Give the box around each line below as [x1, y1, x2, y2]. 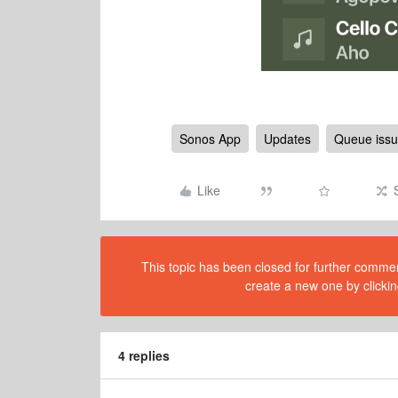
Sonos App [179, 130, 241, 147]
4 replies [118, 346, 170, 364]
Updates [264, 130, 311, 147]
